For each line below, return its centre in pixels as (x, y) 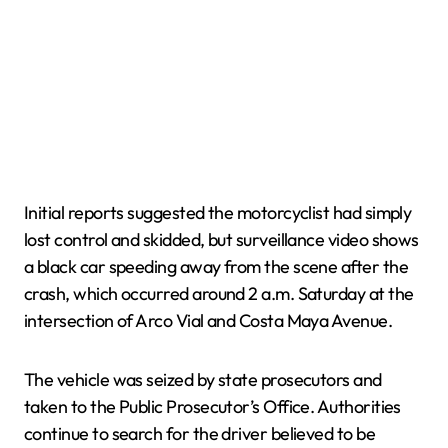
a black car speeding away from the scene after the (216, 266)
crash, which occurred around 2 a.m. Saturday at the (219, 293)
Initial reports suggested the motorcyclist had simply (218, 212)
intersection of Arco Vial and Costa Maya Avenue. (208, 320)
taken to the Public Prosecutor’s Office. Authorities (212, 406)
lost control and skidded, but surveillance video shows (221, 239)
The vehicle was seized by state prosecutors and (203, 379)
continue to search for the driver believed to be (200, 433)
